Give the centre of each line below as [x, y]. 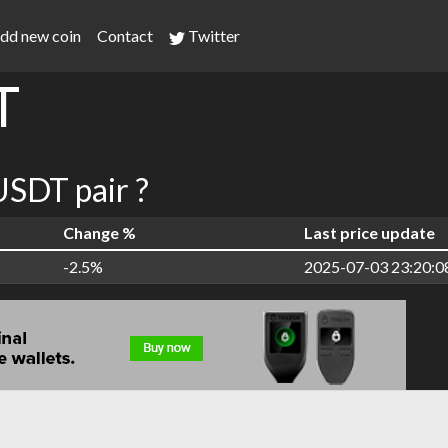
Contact [125, 35]
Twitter [212, 35]
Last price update [369, 232]
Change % [99, 232]
